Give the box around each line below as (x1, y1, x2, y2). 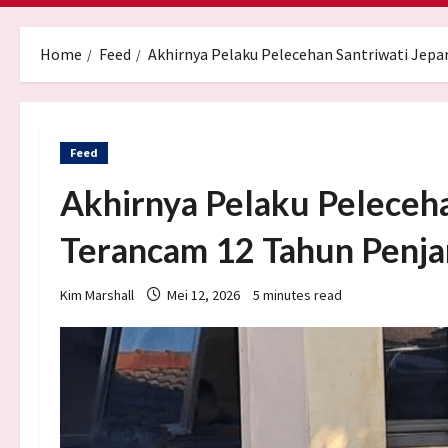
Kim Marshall (60, 285, 134, 304)
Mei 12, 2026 (164, 285, 243, 304)
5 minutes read (253, 285, 342, 304)
